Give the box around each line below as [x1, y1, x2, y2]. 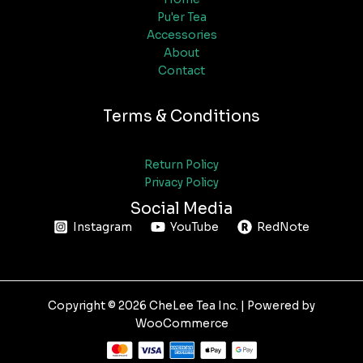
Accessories [146, 28, 217, 42]
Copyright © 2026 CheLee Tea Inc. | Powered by [48, 299, 315, 314]
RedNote [256, 220, 310, 234]
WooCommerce [135, 317, 228, 331]
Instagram [73, 220, 133, 234]
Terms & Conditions [103, 105, 260, 126]
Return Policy [144, 158, 219, 173]
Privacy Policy [144, 176, 219, 190]
